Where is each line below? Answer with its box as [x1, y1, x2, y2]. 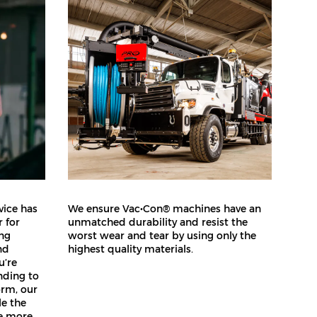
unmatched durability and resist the [68, 216, 248, 229]
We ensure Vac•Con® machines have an [68, 202, 261, 215]
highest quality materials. [68, 243, 193, 255]
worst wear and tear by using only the [68, 229, 256, 242]
